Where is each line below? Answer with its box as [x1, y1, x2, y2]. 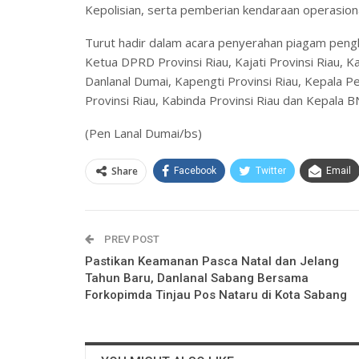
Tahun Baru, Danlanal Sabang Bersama [85, 270, 309, 285]
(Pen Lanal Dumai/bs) [85, 124, 202, 141]
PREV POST [102, 232, 159, 245]
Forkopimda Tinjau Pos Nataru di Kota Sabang [85, 287, 347, 302]
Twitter [256, 164, 286, 176]
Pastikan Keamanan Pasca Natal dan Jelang [85, 253, 339, 268]
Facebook [174, 164, 216, 176]
